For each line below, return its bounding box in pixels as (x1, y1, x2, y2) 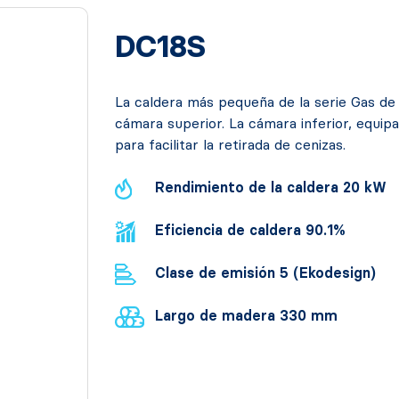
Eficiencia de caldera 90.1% (155, 222, 346, 239)
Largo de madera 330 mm (155, 307, 338, 324)
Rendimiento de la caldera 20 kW (155, 179, 387, 196)
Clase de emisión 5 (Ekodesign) (155, 265, 377, 281)
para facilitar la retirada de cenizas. (115, 136, 346, 153)
